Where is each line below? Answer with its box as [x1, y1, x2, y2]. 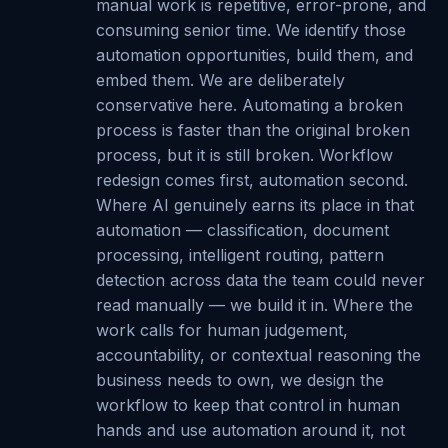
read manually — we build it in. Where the [95, 294, 413, 315]
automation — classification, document [95, 219, 389, 240]
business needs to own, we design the [95, 369, 384, 390]
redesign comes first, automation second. [95, 169, 408, 190]
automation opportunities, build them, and [95, 44, 413, 65]
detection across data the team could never [95, 269, 425, 290]
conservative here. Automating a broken [95, 94, 403, 115]
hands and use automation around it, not [95, 419, 405, 440]
